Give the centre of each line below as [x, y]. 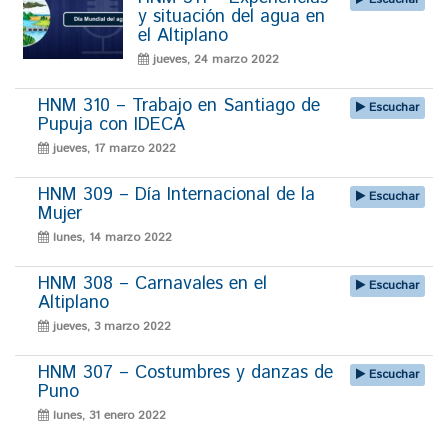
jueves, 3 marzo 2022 [110, 327]
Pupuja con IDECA [111, 125]
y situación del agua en [231, 17]
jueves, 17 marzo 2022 [112, 149]
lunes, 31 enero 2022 [107, 416]
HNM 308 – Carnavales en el [152, 284]
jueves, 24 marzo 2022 [214, 60]
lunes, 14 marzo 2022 [110, 238]
